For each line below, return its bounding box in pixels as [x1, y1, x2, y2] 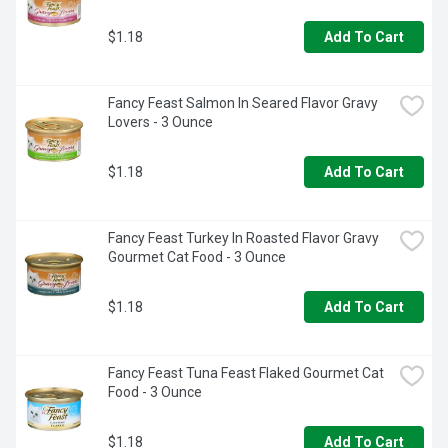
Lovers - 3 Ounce [108, 114, 213, 131]
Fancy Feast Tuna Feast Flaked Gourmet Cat [108, 365, 384, 382]
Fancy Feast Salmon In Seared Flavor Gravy [108, 95, 378, 112]
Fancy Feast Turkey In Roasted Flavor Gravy [108, 230, 379, 247]
